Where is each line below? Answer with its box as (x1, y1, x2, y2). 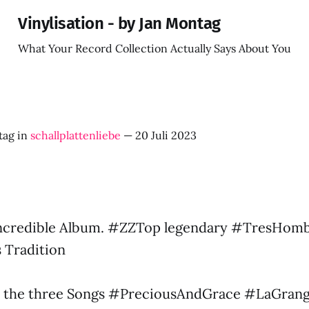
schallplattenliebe (30, 128, 121, 142)
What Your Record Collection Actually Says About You (18, 41, 291, 55)
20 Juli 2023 (135, 128, 197, 142)
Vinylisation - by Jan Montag (18, 14, 221, 33)
